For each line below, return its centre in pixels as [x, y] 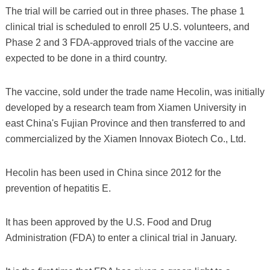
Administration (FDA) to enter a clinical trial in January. [121, 237]
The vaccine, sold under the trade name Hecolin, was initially [135, 92]
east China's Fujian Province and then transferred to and [125, 123]
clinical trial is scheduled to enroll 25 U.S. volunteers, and [127, 27]
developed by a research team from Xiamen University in [126, 107]
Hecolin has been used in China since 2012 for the [113, 172]
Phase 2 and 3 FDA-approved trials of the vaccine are [119, 42]
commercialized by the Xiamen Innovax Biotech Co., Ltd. [125, 139]
